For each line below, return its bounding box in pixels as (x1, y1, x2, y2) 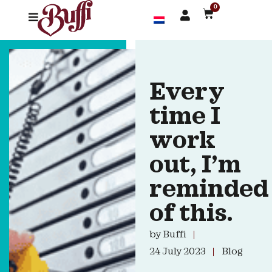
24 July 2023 (149, 247, 206, 257)
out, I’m (149, 154, 241, 177)
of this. (149, 203, 233, 226)
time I (149, 106, 220, 129)
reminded (149, 178, 269, 202)
